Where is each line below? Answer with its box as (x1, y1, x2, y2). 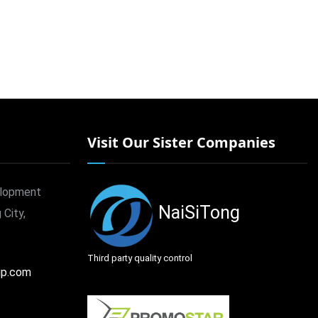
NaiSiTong (158, 202, 240, 223)
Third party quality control (87, 252, 192, 263)
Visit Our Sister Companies (87, 132, 275, 152)
